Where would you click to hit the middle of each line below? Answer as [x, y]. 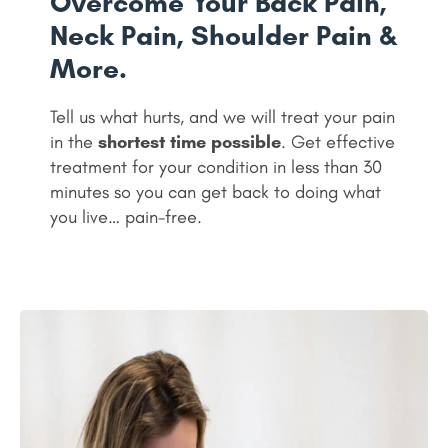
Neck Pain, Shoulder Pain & [224, 35]
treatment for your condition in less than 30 [216, 167]
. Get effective [338, 142]
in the [74, 142]
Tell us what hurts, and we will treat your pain [222, 117]
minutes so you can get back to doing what [215, 192]
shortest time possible [189, 142]
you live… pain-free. [126, 217]
